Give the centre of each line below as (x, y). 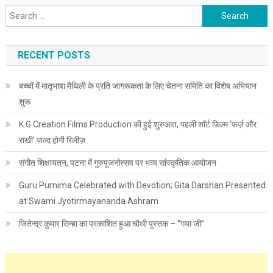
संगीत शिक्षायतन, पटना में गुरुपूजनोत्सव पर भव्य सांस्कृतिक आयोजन (117, 163)
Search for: (223, 12)
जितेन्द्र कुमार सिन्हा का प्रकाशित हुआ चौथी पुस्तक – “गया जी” (111, 224)
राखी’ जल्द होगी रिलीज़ (52, 140)
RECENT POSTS (54, 55)
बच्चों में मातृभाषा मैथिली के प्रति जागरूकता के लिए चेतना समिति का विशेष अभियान (137, 86)
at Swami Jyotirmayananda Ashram (88, 201)
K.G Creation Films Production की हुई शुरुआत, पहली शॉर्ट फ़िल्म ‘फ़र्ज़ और (137, 125)
